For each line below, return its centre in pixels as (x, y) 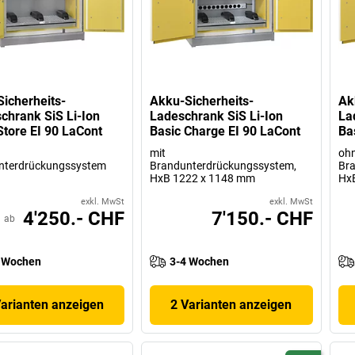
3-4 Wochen (200, 261)
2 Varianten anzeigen (231, 304)
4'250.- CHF (74, 218)
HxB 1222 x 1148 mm (203, 178)
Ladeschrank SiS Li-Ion (217, 116)
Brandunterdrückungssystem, (223, 165)
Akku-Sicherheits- (202, 101)
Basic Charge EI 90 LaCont (225, 131)
